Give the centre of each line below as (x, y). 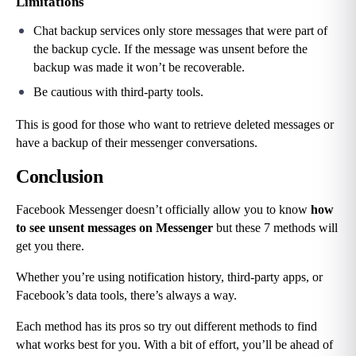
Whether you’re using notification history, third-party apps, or (169, 277)
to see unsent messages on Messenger (114, 227)
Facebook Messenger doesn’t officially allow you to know (163, 209)
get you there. (50, 246)
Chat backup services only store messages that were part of (180, 30)
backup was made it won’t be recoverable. (139, 67)
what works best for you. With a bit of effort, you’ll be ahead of (174, 344)
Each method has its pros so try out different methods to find (166, 326)
